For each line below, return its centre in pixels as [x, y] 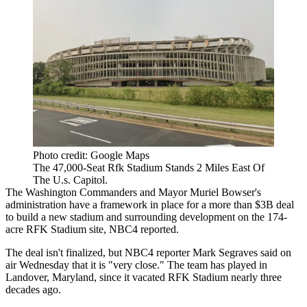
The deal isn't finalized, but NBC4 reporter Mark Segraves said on [148, 252]
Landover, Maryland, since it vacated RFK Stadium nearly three [144, 277]
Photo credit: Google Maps [91, 155]
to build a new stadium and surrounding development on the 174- [146, 217]
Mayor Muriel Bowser [207, 192]
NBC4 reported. [144, 229]
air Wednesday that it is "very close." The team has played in [136, 265]
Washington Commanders [81, 192]
